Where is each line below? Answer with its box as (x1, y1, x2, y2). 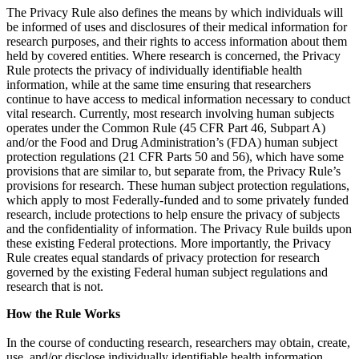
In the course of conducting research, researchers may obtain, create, (6, 336, 350, 350)
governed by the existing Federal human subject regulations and (6, 265, 328, 280)
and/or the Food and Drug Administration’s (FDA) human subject (6, 135, 337, 150)
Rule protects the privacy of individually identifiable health (6, 63, 302, 78)
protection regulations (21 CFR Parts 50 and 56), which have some (6, 150, 344, 164)
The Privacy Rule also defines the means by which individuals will (6, 6, 343, 20)
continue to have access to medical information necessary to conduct (6, 92, 350, 107)
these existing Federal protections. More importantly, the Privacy (6, 236, 331, 251)
